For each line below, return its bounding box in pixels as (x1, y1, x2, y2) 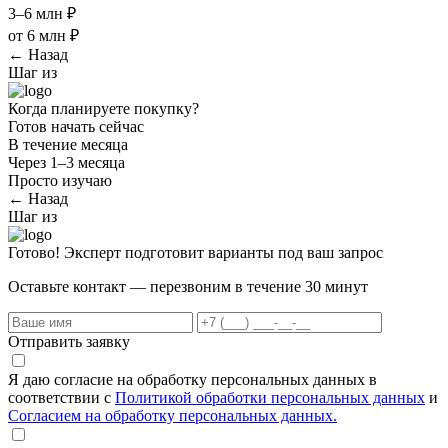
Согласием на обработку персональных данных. (8, 407, 337, 425)
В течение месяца (8, 136, 128, 154)
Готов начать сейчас (8, 118, 144, 136)
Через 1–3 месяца (8, 154, 125, 172)
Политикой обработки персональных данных (115, 389, 425, 407)
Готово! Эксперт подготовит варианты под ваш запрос (8, 244, 383, 262)
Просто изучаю (8, 172, 112, 190)
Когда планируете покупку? (8, 100, 199, 118)
